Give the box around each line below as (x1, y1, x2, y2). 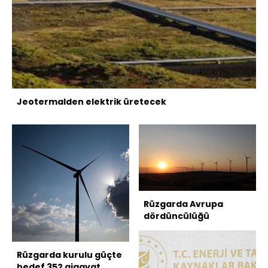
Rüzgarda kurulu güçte (17, 249, 122, 261)
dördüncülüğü (144, 209, 209, 222)
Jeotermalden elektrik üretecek (17, 96, 166, 108)
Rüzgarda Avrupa (144, 197, 223, 210)
